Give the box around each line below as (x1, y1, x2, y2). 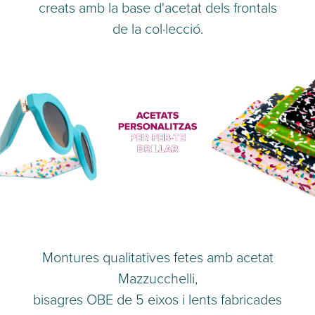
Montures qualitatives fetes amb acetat (41, 247, 274, 267)
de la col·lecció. (112, 18, 203, 38)
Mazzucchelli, (117, 268, 198, 288)
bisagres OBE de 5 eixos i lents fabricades (33, 289, 282, 309)
